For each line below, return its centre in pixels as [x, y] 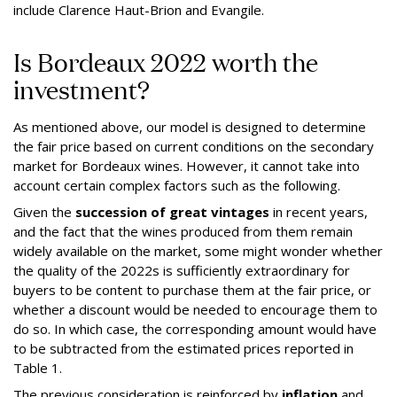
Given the [44, 211]
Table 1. [38, 367]
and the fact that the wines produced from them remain [183, 231]
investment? [82, 89]
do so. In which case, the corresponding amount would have [195, 328]
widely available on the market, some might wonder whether [198, 250]
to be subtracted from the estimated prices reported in [183, 348]
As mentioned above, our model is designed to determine [190, 126]
